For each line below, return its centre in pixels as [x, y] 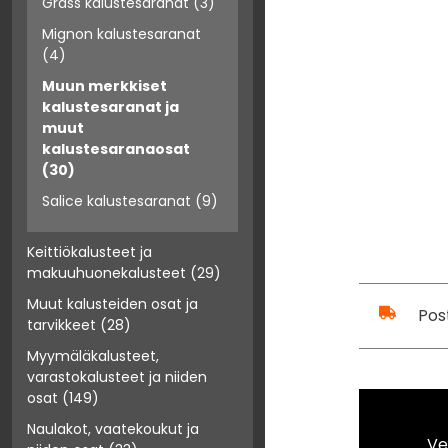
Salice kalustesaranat [116, 201]
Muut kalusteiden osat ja [112, 304]
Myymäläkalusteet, [93, 356]
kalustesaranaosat [116, 149]
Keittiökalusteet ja [89, 252]
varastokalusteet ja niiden [117, 377]
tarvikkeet [61, 325]
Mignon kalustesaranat [121, 34]
